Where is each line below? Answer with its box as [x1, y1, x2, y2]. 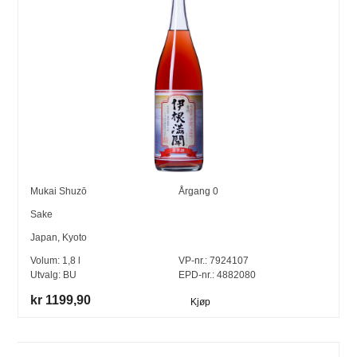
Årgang [178, 185, 213, 197]
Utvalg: [30, 269, 64, 280]
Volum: [30, 254, 63, 266]
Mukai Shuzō [30, 185, 88, 197]
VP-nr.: [178, 254, 207, 266]
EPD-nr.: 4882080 [178, 269, 256, 280]
